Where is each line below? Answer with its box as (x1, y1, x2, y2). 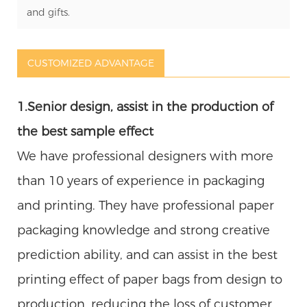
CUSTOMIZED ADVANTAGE (27, 56, 154, 69)
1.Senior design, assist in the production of (17, 99, 273, 114)
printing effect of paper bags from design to (17, 271, 282, 287)
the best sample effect (17, 123, 153, 139)
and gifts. (27, 5, 70, 19)
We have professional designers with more (17, 148, 273, 164)
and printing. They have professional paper (17, 197, 278, 213)
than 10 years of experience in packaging (17, 173, 265, 188)
